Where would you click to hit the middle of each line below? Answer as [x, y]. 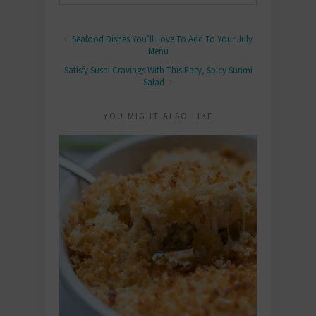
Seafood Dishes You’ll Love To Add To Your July [161, 39]
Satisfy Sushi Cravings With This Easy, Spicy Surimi [158, 71]
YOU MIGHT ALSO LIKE [158, 116]
